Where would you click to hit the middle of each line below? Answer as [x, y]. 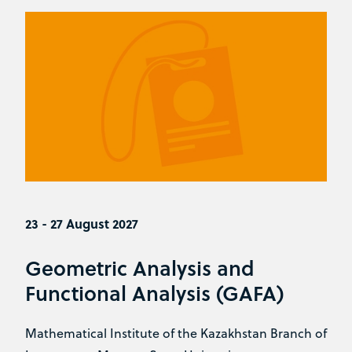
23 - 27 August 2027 [82, 224]
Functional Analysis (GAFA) [154, 293]
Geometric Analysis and [140, 268]
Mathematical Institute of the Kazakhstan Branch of [176, 333]
